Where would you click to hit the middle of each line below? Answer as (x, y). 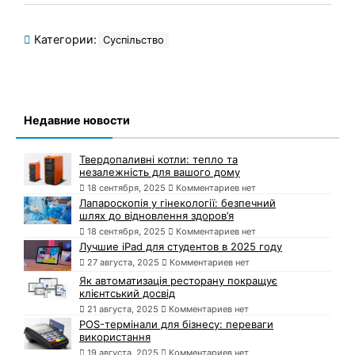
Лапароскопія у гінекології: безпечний (177, 202)
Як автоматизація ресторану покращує (178, 280)
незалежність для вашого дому (160, 172)
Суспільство (134, 40)
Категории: (64, 39)
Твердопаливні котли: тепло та (158, 159)
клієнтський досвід (127, 293)
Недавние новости (77, 120)
